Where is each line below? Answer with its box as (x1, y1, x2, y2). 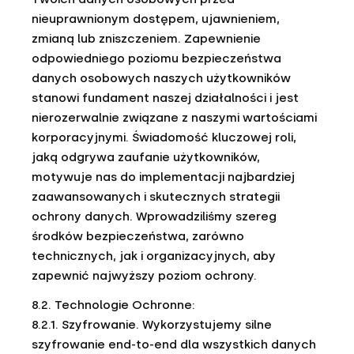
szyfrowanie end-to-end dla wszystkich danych (32, 337, 316, 352)
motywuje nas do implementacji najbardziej (32, 170, 295, 184)
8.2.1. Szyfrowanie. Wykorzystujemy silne (32, 318, 272, 332)
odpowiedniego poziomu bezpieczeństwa (32, 51, 281, 66)
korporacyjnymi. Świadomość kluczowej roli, (32, 130, 296, 145)
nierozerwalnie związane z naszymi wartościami (32, 111, 317, 125)
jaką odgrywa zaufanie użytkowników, (32, 150, 260, 164)
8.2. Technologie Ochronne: (32, 298, 195, 312)
